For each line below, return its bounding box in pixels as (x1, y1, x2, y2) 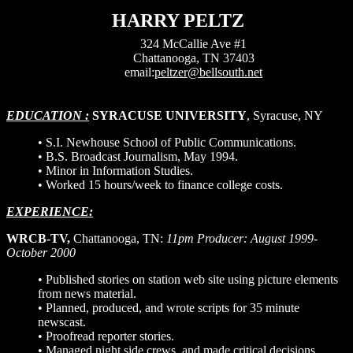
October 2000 (6, 246, 76, 259)
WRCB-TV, (6, 232, 73, 245)
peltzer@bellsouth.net (154, 65, 262, 79)
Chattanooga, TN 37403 (132, 51, 255, 65)
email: (124, 65, 154, 79)
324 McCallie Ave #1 (140, 37, 247, 50)
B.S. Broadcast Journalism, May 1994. (46, 150, 238, 163)
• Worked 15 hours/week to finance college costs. (38, 178, 283, 191)
